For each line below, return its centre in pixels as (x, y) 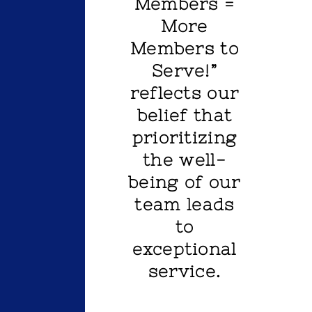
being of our (185, 182)
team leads (185, 205)
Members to (184, 49)
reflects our (185, 93)
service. (185, 272)
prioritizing (185, 138)
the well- (185, 160)
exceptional (185, 249)
